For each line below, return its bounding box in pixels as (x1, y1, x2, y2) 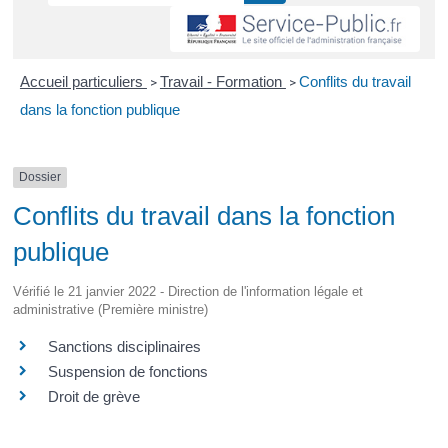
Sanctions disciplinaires (48, 337, 202, 355)
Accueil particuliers (19, 73, 147, 91)
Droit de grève (48, 387, 141, 405)
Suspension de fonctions (48, 362, 209, 380)
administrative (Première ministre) (13, 301, 209, 317)
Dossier (19, 170, 62, 185)
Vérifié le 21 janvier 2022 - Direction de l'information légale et (13, 283, 364, 299)
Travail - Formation (159, 73, 286, 91)
